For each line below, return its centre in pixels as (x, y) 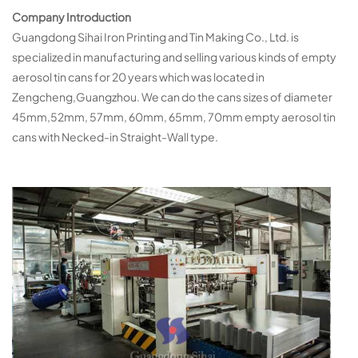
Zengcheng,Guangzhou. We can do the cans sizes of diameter (172, 97)
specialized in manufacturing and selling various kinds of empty (174, 57)
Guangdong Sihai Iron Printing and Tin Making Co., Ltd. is (155, 37)
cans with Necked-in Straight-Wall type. (115, 137)
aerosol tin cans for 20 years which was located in (138, 77)
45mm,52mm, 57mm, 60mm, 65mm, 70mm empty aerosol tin (174, 117)
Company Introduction (72, 17)
